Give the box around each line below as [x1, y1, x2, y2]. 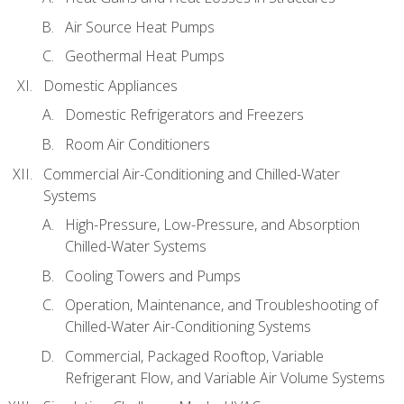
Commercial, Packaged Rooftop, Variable [65, 345, 324, 366]
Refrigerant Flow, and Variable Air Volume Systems [65, 367, 385, 388]
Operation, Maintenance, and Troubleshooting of [65, 295, 378, 316]
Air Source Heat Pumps [65, 16, 215, 37]
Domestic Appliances [43, 75, 178, 96]
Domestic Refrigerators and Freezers [65, 105, 304, 125]
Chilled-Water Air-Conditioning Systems [65, 317, 311, 337]
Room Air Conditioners [65, 134, 210, 155]
